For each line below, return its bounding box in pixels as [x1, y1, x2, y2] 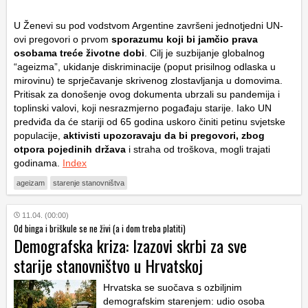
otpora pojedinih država [14, 144, 126, 155]
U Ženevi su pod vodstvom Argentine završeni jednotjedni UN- [14, 20, 283, 32]
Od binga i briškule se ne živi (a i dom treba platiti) [14, 221, 186, 236]
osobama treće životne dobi [14, 47, 144, 59]
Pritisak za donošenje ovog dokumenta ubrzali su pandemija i [14, 89, 280, 100]
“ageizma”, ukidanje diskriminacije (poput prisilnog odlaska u [14, 61, 276, 73]
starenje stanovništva [53, 179, 124, 188]
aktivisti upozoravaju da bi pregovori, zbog [63, 130, 265, 142]
